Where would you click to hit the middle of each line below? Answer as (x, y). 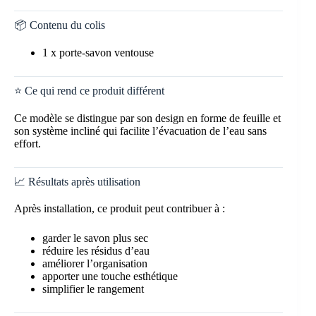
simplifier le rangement (93, 289)
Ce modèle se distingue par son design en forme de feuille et (147, 118)
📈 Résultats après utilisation (77, 181)
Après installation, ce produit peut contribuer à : (120, 209)
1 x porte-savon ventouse (98, 52)
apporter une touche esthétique (110, 276)
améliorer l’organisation (95, 264)
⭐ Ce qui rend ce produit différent (89, 90)
